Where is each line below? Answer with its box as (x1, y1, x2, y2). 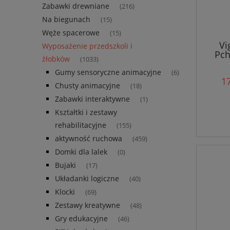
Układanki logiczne (55, 174, 119, 184)
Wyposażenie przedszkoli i (42, 41, 132, 51)
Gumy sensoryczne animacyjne (55, 67, 161, 78)
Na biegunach (42, 14, 90, 25)
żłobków (42, 54, 70, 64)
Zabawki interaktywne (55, 94, 130, 104)
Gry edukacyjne (55, 214, 108, 224)
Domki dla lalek (55, 147, 107, 157)
